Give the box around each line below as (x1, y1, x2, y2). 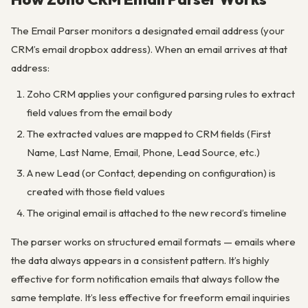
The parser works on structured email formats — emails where (11, 235, 296, 248)
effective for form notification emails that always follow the (11, 272, 280, 285)
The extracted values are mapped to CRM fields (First (26, 126, 271, 140)
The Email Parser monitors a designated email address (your (11, 23, 285, 37)
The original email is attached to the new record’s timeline (26, 206, 287, 219)
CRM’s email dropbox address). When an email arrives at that (11, 42, 287, 56)
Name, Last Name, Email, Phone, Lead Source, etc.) (26, 145, 260, 159)
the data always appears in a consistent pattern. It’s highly (11, 254, 269, 267)
